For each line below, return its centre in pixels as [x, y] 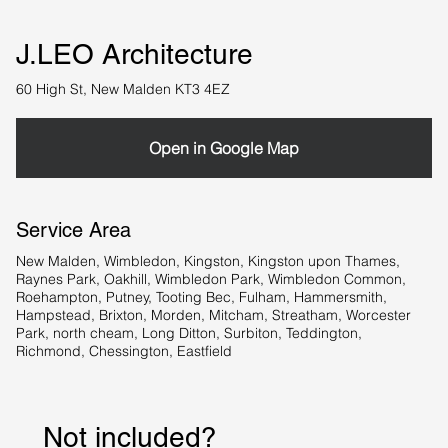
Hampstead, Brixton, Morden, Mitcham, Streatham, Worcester [213, 315]
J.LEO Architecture [134, 54]
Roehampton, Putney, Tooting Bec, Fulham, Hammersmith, [201, 297]
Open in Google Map [223, 148]
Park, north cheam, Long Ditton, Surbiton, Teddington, [188, 333]
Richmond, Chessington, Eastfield [123, 351]
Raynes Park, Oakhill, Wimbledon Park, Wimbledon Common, [210, 279]
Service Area [73, 230]
